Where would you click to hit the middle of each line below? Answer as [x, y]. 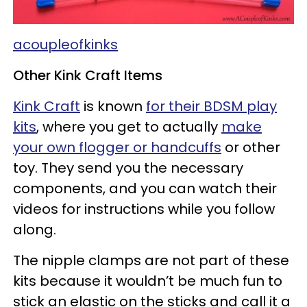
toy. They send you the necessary [128, 168]
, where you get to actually [129, 126]
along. [35, 229]
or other [251, 147]
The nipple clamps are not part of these [151, 260]
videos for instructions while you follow [144, 209]
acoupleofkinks [65, 44]
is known [113, 106]
